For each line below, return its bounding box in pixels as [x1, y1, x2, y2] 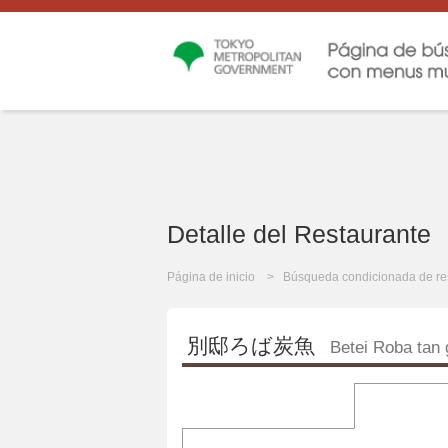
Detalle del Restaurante [167, 220, 431, 249]
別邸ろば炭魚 [187, 334, 315, 358]
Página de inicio [167, 270, 255, 285]
